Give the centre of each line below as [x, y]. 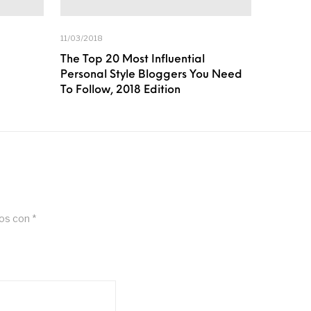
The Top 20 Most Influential [133, 59]
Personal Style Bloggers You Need [151, 75]
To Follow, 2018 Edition [120, 90]
